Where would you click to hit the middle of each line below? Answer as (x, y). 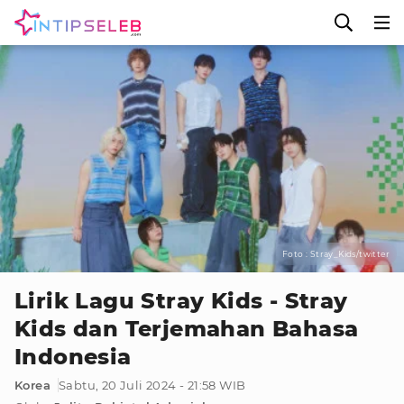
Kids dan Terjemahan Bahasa (187, 329)
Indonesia (73, 357)
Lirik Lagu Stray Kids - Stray (181, 301)
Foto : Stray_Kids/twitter (336, 254)
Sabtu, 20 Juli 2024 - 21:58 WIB (152, 385)
